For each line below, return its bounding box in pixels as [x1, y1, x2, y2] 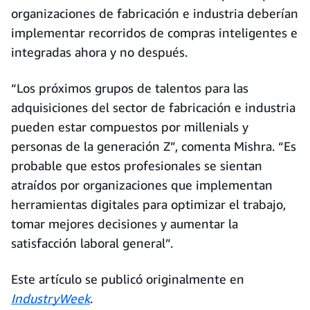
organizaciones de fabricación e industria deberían [11, 6, 298, 21]
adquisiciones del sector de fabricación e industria [11, 100, 295, 115]
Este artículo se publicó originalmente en [11, 271, 244, 286]
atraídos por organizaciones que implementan [11, 177, 273, 192]
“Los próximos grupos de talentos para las [11, 80, 248, 95]
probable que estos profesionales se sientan [11, 158, 262, 173]
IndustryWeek [11, 291, 90, 306]
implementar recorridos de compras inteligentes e [11, 25, 298, 40]
